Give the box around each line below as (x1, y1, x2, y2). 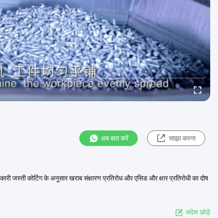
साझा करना (168, 134, 196, 142)
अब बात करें (100, 134, 128, 142)
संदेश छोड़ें (186, 208, 210, 216)
